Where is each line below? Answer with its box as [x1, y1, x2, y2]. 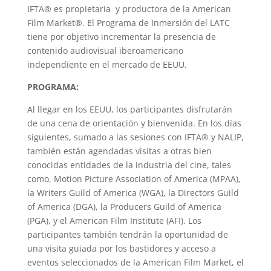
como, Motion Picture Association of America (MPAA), [27, 173, 241, 184]
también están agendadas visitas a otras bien [27, 145, 212, 157]
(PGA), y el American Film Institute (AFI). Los [27, 215, 201, 226]
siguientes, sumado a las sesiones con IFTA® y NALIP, [27, 131, 244, 143]
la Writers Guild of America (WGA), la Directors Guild [27, 187, 239, 198]
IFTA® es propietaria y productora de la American [27, 3, 231, 15]
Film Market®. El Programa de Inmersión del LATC [27, 17, 230, 28]
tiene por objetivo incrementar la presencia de [27, 31, 216, 42]
